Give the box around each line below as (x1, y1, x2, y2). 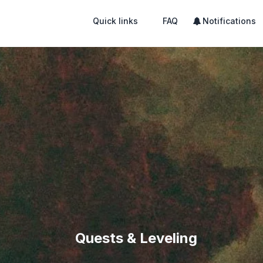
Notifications (203, 16, 256, 26)
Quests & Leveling (75, 230, 197, 247)
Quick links (93, 16, 138, 26)
